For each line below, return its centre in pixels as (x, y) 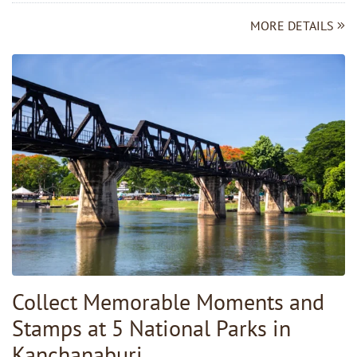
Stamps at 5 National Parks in (151, 328)
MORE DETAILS (294, 25)
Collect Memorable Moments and (168, 302)
